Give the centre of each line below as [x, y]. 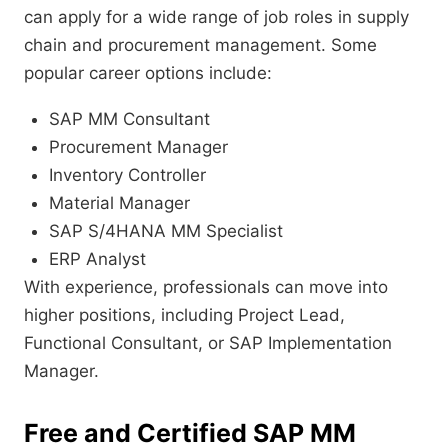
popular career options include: [148, 73]
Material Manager [119, 203]
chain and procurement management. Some [200, 45]
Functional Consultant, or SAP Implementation [208, 343]
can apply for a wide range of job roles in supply [216, 17]
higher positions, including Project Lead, [184, 315]
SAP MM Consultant [129, 119]
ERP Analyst [97, 259]
